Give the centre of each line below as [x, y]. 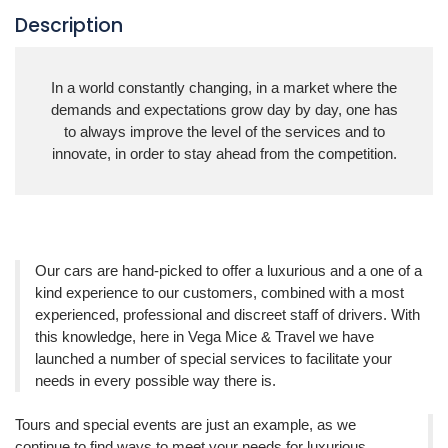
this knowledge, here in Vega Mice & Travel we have [204, 336]
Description [69, 25]
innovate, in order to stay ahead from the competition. [224, 153]
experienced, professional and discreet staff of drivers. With [227, 314]
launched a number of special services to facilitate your [213, 358]
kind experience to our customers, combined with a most [219, 292]
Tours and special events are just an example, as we [185, 424]
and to [362, 131]
